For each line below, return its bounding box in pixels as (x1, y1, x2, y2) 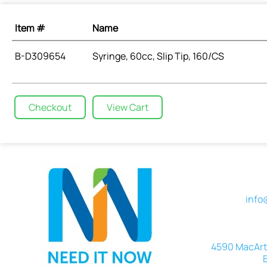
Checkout (29, 101, 72, 114)
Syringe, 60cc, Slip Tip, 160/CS (92, 49, 225, 63)
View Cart (107, 101, 148, 114)
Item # (15, 21, 45, 35)
